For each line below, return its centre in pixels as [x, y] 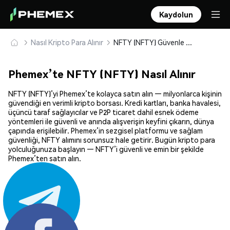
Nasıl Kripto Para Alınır [67, 42]
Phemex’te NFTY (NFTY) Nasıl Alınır [102, 74]
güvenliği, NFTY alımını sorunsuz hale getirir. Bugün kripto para [112, 140]
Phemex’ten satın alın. [45, 158]
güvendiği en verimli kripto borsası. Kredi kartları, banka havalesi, [114, 103]
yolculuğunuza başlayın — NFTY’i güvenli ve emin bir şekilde [106, 149]
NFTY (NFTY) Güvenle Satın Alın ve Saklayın [189, 42]
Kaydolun [176, 14]
